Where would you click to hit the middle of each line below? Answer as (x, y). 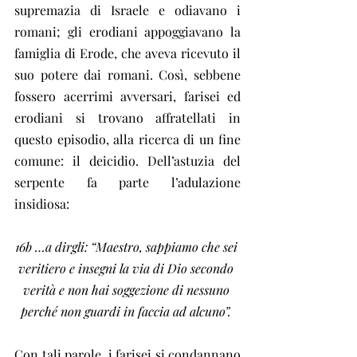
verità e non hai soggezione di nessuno (127, 289)
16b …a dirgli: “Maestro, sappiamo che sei (127, 246)
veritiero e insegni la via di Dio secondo (127, 268)
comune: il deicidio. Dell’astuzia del (127, 160)
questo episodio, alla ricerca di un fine (127, 139)
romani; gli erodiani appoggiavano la (127, 31)
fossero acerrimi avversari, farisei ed (127, 96)
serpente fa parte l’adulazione (127, 182)
